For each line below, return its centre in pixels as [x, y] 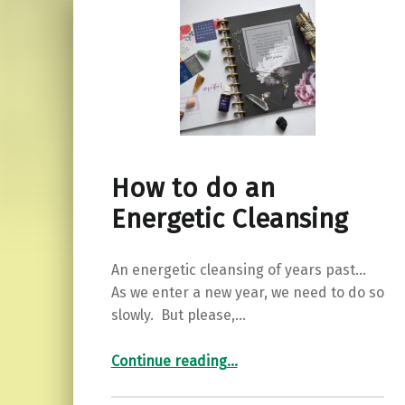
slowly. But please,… [178, 315]
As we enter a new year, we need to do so [247, 292]
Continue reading [169, 361]
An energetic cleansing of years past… [238, 269]
